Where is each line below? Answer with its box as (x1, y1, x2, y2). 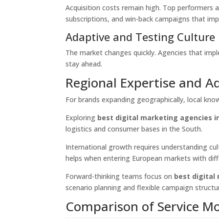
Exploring (66, 113, 98, 122)
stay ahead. (66, 59, 103, 68)
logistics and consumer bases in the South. (66, 124, 203, 133)
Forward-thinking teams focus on (66, 172, 175, 181)
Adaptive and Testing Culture (66, 29, 216, 44)
